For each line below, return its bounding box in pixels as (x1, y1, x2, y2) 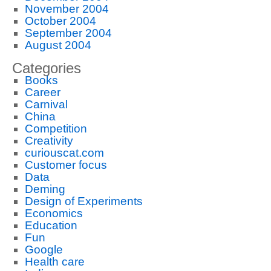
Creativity (24, 134, 73, 147)
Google (24, 243, 63, 256)
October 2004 (24, 15, 96, 27)
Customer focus (24, 158, 107, 171)
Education (24, 219, 77, 232)
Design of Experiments (24, 195, 143, 207)
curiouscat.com (24, 146, 104, 159)
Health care (24, 255, 85, 268)
